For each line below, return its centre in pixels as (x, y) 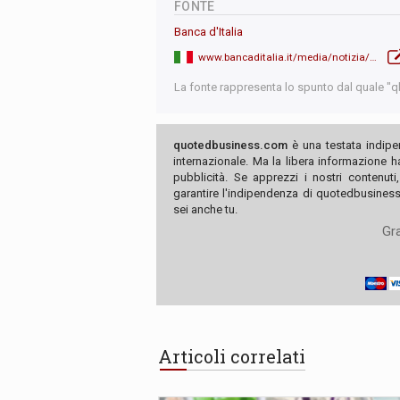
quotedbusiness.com (230, 146)
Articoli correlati (232, 356)
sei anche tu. (205, 210)
